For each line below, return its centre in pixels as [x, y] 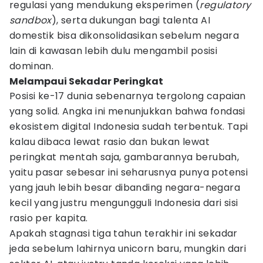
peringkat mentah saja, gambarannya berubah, [124, 157]
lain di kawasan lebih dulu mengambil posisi [114, 51]
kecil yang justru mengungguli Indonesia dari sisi [124, 203]
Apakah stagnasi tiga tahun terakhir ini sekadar [124, 233]
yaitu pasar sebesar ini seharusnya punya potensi [129, 172]
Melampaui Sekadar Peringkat [86, 81]
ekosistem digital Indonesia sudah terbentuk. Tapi [129, 127]
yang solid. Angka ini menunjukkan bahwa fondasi [127, 111]
